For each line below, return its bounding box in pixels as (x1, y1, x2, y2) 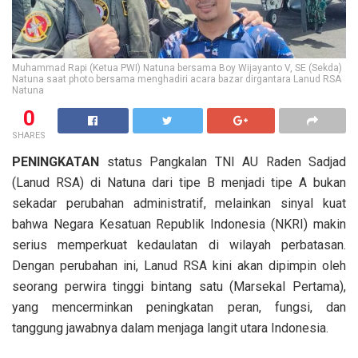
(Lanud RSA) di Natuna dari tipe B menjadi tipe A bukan (12, 174, 346, 190)
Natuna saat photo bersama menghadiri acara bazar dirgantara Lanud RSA (12, 73, 341, 85)
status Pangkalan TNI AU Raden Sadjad (99, 153, 346, 169)
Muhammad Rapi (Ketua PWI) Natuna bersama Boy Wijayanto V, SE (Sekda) (12, 62, 342, 74)
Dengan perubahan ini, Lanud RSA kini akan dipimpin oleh (12, 257, 346, 273)
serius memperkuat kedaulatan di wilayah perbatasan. (12, 237, 346, 253)
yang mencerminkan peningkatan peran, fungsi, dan (12, 299, 346, 315)
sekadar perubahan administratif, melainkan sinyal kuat (12, 195, 346, 211)
